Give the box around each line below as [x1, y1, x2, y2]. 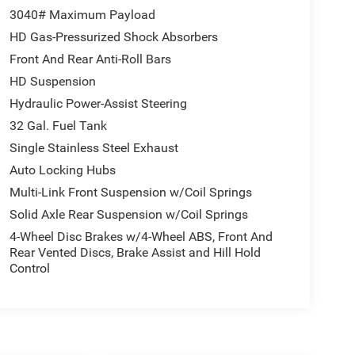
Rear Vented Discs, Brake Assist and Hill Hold [9, 245, 261, 261]
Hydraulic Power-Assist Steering [9, 96, 187, 112]
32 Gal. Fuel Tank [9, 118, 107, 134]
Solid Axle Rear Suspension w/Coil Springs [9, 207, 248, 223]
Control [9, 261, 50, 277]
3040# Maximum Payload [9, 7, 155, 23]
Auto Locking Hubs [9, 162, 116, 178]
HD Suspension [9, 74, 96, 90]
